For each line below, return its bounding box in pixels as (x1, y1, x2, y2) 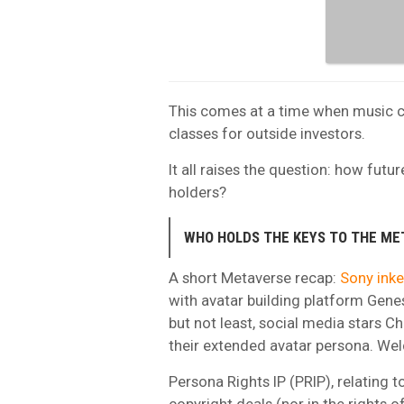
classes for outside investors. (169, 124, 365, 142)
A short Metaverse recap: (169, 268, 340, 287)
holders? (169, 182, 226, 201)
